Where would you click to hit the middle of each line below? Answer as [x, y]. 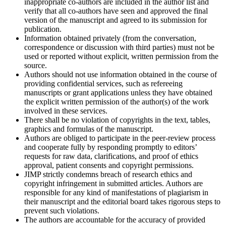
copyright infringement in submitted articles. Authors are [114, 183]
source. [36, 65]
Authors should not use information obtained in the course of [121, 74]
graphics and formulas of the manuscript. [89, 129]
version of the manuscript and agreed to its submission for [116, 20]
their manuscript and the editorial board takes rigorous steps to [122, 201]
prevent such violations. [62, 210]
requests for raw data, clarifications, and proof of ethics [111, 156]
